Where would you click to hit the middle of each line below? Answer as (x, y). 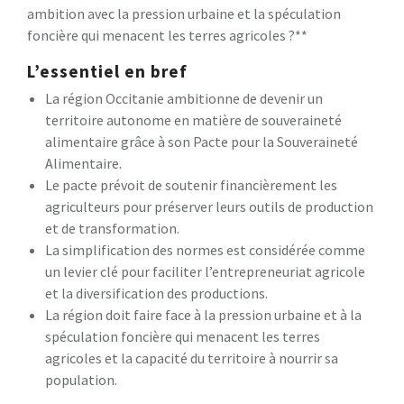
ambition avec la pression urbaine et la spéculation (184, 13)
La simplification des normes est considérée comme (205, 249)
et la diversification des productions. (156, 293)
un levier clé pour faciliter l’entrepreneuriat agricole (205, 271)
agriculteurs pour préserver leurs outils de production (209, 206)
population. (81, 379)
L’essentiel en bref (107, 71)
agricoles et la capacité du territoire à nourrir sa (192, 358)
